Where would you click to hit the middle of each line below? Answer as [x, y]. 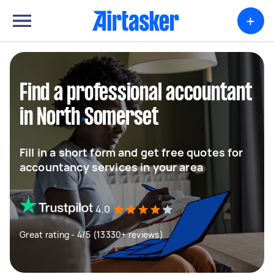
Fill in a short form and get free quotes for [131, 152]
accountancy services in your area [111, 167]
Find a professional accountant [136, 94]
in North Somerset [89, 118]
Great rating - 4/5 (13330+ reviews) [91, 235]
